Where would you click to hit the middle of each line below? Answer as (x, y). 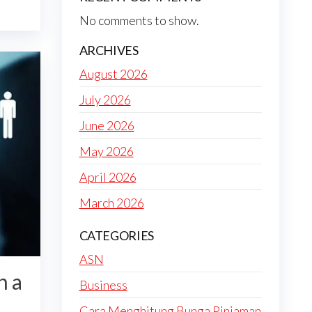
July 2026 (105, 100)
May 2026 (106, 151)
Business (103, 285)
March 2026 (111, 203)
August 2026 (113, 74)
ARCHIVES (109, 50)
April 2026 (108, 177)
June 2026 (107, 125)
